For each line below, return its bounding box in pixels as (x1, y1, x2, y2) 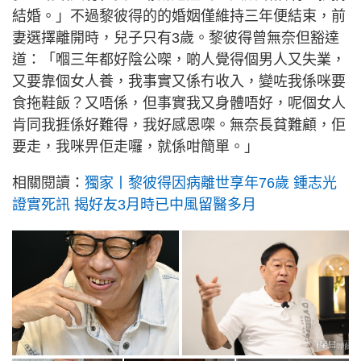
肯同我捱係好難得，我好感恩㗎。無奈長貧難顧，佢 (12, 117, 346, 134)
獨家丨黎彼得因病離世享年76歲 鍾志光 (85, 175, 337, 192)
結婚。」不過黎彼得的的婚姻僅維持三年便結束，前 (12, 8, 346, 25)
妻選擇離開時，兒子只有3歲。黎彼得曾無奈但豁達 (12, 30, 339, 47)
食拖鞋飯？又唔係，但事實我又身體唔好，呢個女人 (12, 95, 346, 112)
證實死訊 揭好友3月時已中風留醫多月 (12, 197, 256, 214)
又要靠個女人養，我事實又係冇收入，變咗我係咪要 (12, 73, 346, 90)
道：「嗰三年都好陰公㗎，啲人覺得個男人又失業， (12, 52, 346, 68)
